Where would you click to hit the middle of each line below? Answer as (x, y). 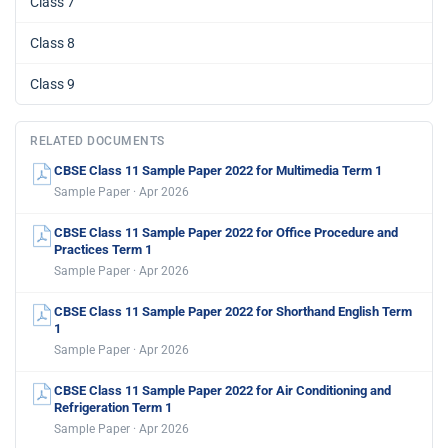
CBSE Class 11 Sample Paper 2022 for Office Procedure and (226, 232)
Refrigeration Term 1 (113, 407)
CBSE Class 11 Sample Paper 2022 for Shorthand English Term (233, 311)
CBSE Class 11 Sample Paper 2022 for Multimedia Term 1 (218, 170)
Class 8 (52, 42)
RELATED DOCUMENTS (97, 140)
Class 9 (52, 83)
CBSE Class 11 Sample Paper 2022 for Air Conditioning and (222, 390)
